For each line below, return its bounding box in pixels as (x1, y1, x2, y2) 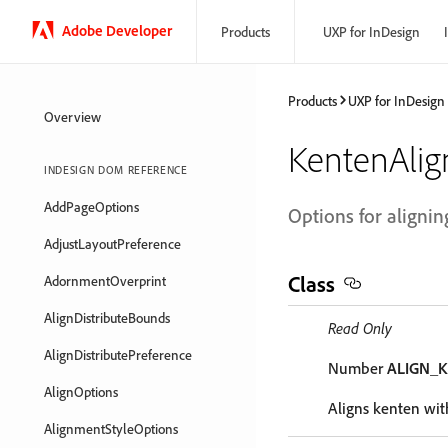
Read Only (328, 318, 392, 338)
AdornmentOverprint (44, 272, 166, 289)
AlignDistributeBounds (44, 309, 170, 326)
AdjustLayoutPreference (44, 235, 181, 252)
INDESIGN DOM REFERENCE (44, 163, 188, 177)
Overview (44, 108, 101, 125)
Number (328, 358, 387, 378)
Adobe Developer (62, 20, 172, 40)
